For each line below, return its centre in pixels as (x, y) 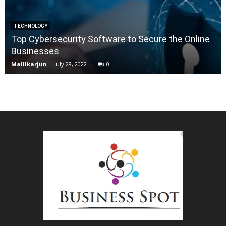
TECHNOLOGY (31, 26)
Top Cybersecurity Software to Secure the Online (110, 39)
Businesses (35, 51)
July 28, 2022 (71, 64)
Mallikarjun (29, 64)
